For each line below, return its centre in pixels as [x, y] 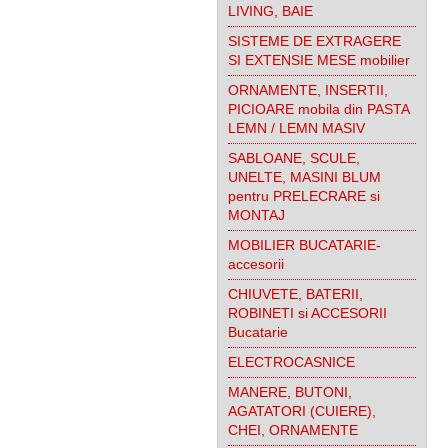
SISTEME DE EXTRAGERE [314, 41]
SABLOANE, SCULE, [294, 158]
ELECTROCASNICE [291, 362]
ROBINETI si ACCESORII [307, 313]
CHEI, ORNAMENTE [293, 430]
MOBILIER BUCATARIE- [304, 245]
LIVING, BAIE [270, 11]
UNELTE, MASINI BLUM [304, 177]
